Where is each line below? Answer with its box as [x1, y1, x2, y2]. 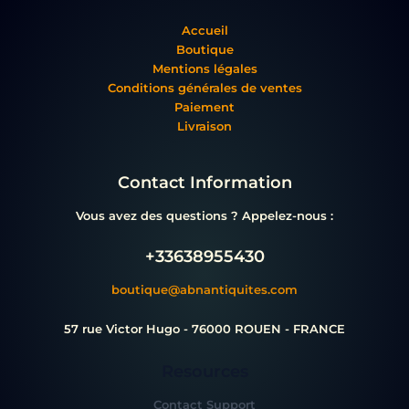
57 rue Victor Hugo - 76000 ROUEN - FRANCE [64, 321, 345, 336]
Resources [161, 361, 248, 383]
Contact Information [117, 172, 292, 194]
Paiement [174, 100, 235, 115]
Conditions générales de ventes [107, 81, 302, 96]
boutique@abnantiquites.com [111, 282, 298, 297]
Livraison [177, 120, 232, 134]
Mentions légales [152, 62, 257, 77]
